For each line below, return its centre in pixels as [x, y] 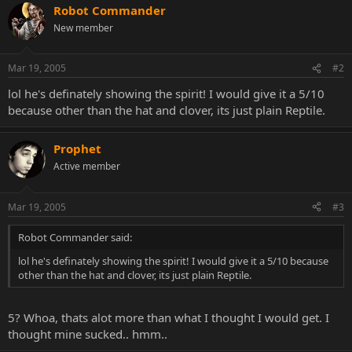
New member [83, 27]
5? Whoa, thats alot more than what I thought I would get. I [169, 317]
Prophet [77, 148]
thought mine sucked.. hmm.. [88, 334]
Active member [87, 166]
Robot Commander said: [75, 237]
